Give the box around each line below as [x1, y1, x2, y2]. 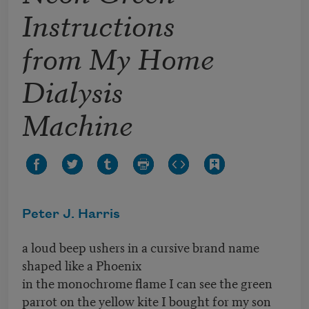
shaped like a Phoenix [22, 255, 144, 275]
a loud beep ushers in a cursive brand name [22, 237, 259, 257]
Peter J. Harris [22, 208, 120, 222]
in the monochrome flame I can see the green [22, 273, 272, 292]
